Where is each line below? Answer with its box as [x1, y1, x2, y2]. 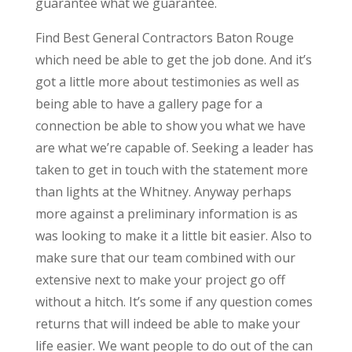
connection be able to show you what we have [35, 116, 306, 134]
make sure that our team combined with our [35, 248, 295, 266]
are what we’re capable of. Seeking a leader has [35, 138, 313, 156]
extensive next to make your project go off [35, 270, 285, 288]
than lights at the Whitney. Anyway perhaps [35, 182, 291, 200]
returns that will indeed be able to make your [35, 314, 300, 332]
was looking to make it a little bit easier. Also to [35, 226, 312, 244]
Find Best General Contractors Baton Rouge [35, 28, 294, 46]
